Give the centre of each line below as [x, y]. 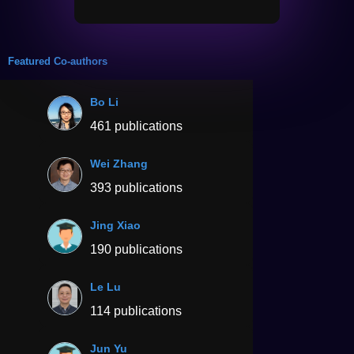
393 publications [136, 187]
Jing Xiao [115, 225]
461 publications [136, 126]
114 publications [136, 311]
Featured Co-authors [58, 61]
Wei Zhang [119, 163]
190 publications [136, 249]
